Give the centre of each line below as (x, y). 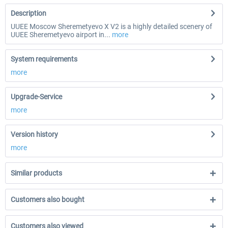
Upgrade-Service (36, 97)
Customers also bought (48, 199)
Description (28, 13)
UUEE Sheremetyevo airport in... (61, 35)
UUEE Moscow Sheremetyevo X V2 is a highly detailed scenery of (111, 26)
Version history (34, 134)
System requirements (44, 59)
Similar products (36, 173)
